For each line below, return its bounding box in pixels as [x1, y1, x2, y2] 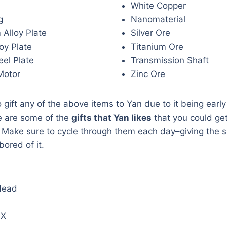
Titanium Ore [131, 41, 183, 52]
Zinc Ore [131, 68, 165, 79]
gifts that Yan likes [71, 112, 152, 123]
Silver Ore [131, 27, 170, 38]
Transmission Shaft [131, 55, 209, 65]
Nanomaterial [131, 14, 185, 24]
